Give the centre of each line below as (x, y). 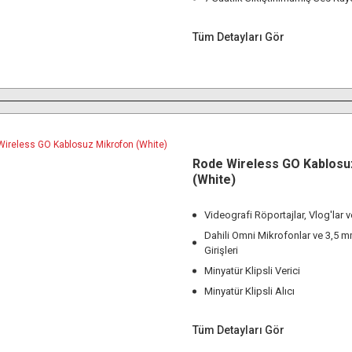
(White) (214, 180)
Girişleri (221, 250)
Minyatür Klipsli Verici (252, 271)
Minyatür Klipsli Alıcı (249, 291)
